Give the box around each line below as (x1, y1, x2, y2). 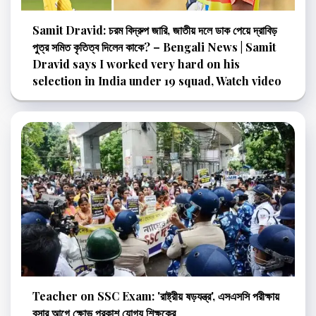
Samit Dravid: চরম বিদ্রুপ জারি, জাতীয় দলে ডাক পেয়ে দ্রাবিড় (32, 23, 277, 38)
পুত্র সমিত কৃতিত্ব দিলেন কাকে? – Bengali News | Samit (32, 39, 276, 55)
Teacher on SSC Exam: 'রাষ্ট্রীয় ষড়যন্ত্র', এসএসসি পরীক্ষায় (32, 288, 279, 303)
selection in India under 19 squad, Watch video (32, 73, 281, 89)
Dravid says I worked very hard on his (32, 56, 240, 72)
